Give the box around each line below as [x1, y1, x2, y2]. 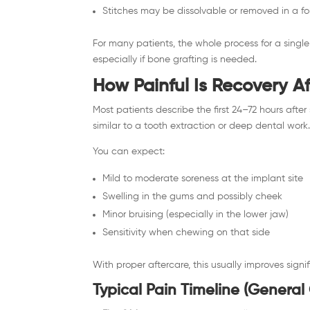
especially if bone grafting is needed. [93, 54, 257, 64]
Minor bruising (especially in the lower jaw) [102, 209, 289, 219]
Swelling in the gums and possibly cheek [102, 191, 283, 201]
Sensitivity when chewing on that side [102, 227, 271, 237]
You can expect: [93, 146, 165, 156]
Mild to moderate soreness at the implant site [102, 173, 304, 183]
